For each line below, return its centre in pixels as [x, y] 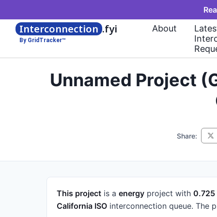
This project [79, 193]
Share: [187, 136]
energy [132, 193]
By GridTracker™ [43, 40]
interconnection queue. [150, 206]
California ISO [82, 206]
